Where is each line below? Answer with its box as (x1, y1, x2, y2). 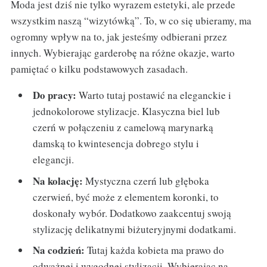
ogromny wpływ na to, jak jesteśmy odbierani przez (10, 29, 227, 44)
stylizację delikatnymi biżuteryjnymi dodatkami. (33, 222, 237, 236)
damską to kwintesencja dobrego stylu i (33, 136, 200, 151)
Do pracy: (33, 88, 77, 103)
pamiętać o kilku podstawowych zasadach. (10, 61, 188, 76)
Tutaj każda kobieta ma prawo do (85, 243, 225, 257)
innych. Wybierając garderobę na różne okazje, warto (10, 45, 235, 60)
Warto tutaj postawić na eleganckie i (76, 88, 232, 103)
